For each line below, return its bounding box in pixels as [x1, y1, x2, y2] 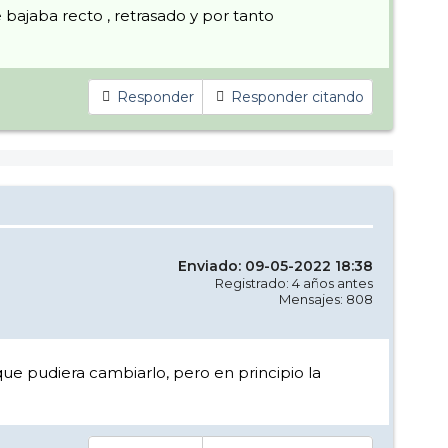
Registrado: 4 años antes [215, 274, 373, 291]
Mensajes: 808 [279, 290, 373, 307]
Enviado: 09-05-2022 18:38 [178, 256, 373, 275]
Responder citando [231, 88, 364, 107]
